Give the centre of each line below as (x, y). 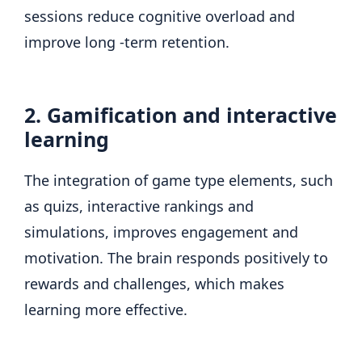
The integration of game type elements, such (179, 180)
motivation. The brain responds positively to (176, 257)
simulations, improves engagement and (161, 232)
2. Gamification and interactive (181, 114)
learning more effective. (106, 309)
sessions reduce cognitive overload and (160, 16)
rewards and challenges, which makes (154, 283)
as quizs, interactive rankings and (139, 206)
